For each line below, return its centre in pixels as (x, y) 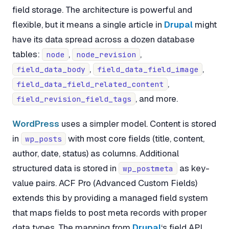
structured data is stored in (65, 168)
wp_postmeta (148, 169)
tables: (27, 54)
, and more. (157, 98)
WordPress (36, 124)
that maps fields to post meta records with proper (110, 213)
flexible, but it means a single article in (88, 24)
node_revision (106, 54)
